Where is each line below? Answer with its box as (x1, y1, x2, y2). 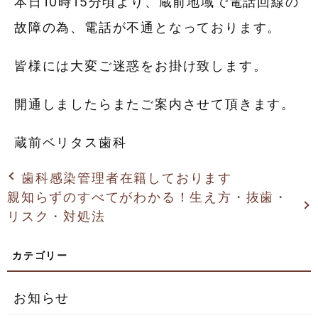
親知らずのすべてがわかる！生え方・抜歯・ (7, 189, 288, 204)
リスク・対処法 (7, 208, 106, 224)
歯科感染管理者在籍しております (21, 170, 232, 185)
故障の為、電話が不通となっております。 (14, 20, 282, 35)
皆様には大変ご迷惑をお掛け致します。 (14, 58, 268, 74)
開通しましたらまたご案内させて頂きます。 (14, 97, 295, 112)
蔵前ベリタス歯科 (14, 135, 127, 150)
